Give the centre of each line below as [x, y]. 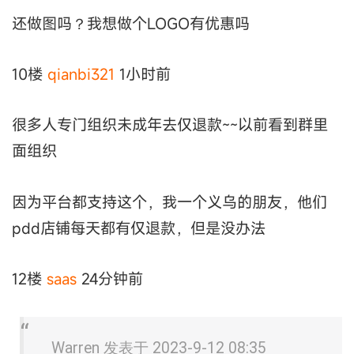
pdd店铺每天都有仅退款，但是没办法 [139, 228]
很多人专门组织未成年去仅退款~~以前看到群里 [170, 125]
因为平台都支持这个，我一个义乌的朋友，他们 [169, 201]
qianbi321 [81, 74]
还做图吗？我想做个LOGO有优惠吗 [131, 23]
